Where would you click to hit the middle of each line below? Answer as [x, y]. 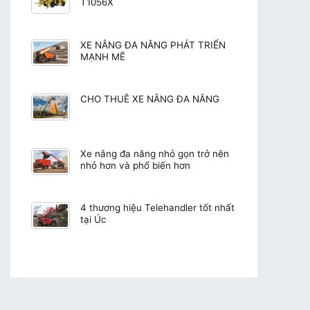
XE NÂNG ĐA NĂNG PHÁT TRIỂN [153, 45]
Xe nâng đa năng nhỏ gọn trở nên [155, 153]
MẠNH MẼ [103, 56]
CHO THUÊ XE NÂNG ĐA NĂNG [150, 99]
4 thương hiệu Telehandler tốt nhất [157, 208]
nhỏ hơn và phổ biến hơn [135, 165]
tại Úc [93, 220]
